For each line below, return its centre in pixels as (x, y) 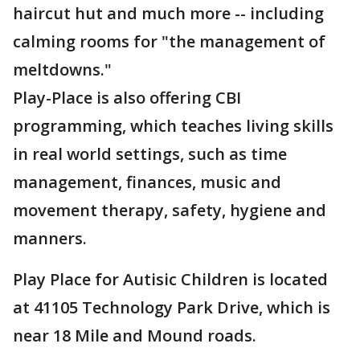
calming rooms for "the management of (169, 41)
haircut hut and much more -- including (168, 13)
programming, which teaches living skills (173, 126)
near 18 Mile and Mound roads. (135, 335)
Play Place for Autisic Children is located (170, 279)
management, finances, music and (147, 182)
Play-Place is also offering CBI (127, 98)
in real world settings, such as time (150, 154)
